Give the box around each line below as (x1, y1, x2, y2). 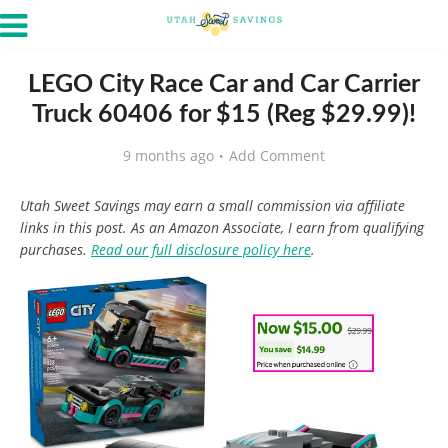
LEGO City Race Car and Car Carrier (28, 72, 420, 97)
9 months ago (123, 146, 214, 165)
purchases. (20, 240, 91, 259)
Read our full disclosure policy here (91, 240, 311, 259)
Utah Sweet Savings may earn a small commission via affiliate (20, 196, 405, 215)
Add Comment (229, 146, 325, 165)
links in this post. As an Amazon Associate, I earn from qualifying (20, 218, 424, 237)
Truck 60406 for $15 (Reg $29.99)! (32, 102, 416, 127)
